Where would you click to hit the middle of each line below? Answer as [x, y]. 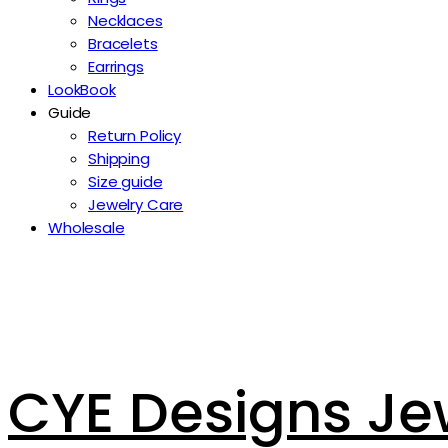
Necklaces [125, 20]
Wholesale [86, 227]
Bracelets [123, 43]
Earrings [116, 66]
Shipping [119, 158]
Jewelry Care [136, 204]
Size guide [125, 181]
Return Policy [135, 135]
